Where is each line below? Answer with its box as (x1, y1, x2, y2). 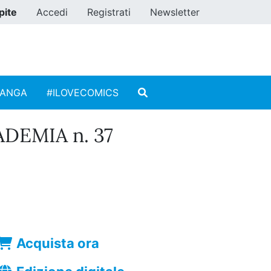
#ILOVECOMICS (47, 87, 119, 99)
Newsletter (150, 6, 200, 18)
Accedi (36, 6, 68, 18)
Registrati (87, 6, 131, 18)
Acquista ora (16, 235, 100, 252)
